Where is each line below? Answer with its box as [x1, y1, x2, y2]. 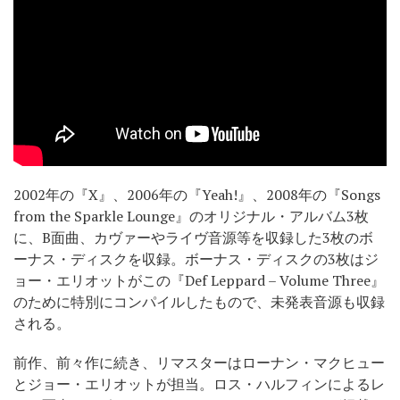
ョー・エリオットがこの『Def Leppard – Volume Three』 [13, 270, 385, 290]
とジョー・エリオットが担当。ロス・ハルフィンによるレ [13, 373, 385, 394]
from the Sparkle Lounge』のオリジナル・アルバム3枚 [13, 205, 369, 226]
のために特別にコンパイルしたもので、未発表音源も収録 [13, 291, 385, 312]
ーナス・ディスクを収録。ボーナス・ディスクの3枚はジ [13, 248, 379, 269]
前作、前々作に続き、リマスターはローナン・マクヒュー [13, 352, 385, 372]
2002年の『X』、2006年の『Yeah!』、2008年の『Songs [13, 184, 380, 204]
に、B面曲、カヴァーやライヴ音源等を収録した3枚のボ [13, 227, 373, 247]
